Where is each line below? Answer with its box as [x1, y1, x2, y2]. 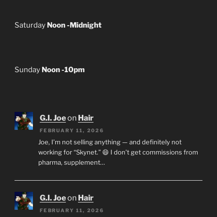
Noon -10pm [42, 65, 85, 74]
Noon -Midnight [47, 21, 102, 30]
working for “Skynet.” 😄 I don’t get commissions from [38, 148, 198, 156]
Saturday [15, 21, 47, 30]
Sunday [15, 65, 42, 74]
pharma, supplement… [38, 158, 105, 167]
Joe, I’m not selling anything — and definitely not [38, 138, 182, 146]
